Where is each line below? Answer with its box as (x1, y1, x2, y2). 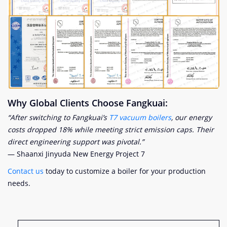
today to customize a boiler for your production (44, 166, 206, 176)
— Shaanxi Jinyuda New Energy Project (8, 148, 141, 159)
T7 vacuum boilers (109, 112, 171, 122)
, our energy (171, 112, 212, 122)
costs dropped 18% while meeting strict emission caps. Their (8, 124, 214, 134)
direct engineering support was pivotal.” (8, 136, 144, 146)
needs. (8, 178, 30, 188)
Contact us (8, 166, 44, 176)
